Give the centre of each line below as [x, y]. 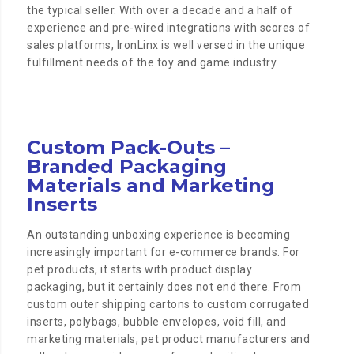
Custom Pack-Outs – [129, 148]
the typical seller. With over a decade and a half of [160, 11]
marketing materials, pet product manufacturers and [169, 339]
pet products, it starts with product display [140, 270]
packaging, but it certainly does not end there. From [164, 287]
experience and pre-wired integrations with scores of [169, 28]
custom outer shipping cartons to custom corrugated [168, 305]
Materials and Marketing [151, 186]
